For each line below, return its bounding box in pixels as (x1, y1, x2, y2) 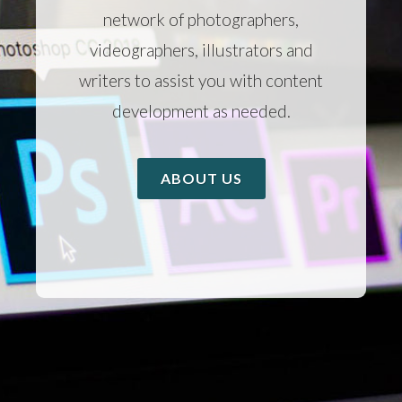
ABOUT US (160, 170, 242, 187)
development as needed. (111, 100, 291, 121)
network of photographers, (103, 9, 299, 30)
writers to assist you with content (79, 70, 323, 91)
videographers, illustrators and (89, 39, 313, 60)
